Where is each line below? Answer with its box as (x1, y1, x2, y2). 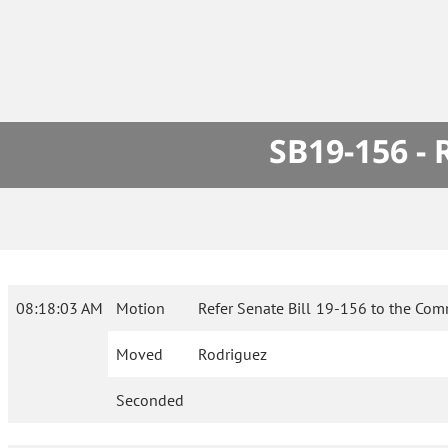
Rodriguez (198, 344, 268, 365)
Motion (116, 298, 165, 319)
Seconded (116, 390, 184, 411)
